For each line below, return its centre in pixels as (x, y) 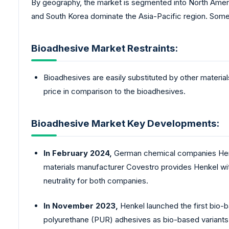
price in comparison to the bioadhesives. (114, 91)
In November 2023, (81, 206)
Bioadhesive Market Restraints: (105, 48)
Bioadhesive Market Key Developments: (125, 123)
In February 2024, (78, 153)
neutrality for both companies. (97, 180)
